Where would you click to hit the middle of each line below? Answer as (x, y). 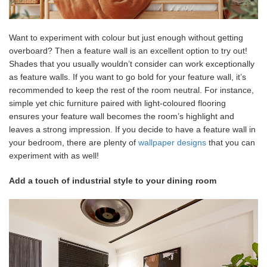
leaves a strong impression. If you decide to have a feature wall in (132, 129)
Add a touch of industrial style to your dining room (113, 180)
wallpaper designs (172, 142)
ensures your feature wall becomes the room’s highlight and (122, 116)
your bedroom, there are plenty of (74, 142)
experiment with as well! (54, 155)
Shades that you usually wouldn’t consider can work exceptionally (132, 63)
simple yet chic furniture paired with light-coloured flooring (117, 103)
